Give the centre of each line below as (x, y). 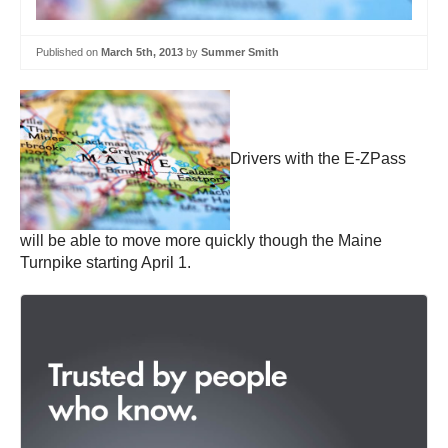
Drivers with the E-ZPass (318, 159)
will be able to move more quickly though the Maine (201, 240)
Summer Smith (240, 52)
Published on (68, 52)
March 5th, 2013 (142, 52)
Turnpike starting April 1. (105, 262)
